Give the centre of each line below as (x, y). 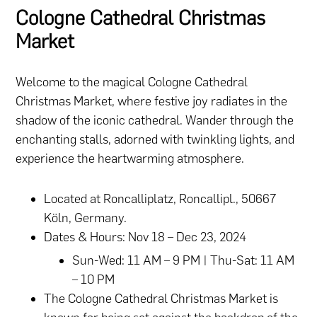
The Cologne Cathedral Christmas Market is (161, 298)
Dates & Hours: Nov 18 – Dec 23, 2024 (145, 237)
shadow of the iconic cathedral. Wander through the (155, 120)
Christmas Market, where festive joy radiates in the (152, 101)
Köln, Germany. (86, 218)
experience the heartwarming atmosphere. (132, 158)
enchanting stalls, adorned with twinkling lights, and (155, 139)
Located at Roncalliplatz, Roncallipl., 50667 (160, 198)
